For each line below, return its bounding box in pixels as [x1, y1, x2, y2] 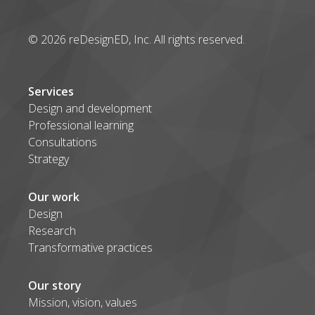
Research [28, 223, 76, 238]
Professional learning [28, 117, 134, 133]
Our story [28, 278, 82, 293]
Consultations [28, 134, 97, 150]
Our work [28, 189, 79, 205]
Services [28, 84, 74, 99]
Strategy [28, 151, 69, 167]
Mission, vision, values [28, 295, 137, 310]
